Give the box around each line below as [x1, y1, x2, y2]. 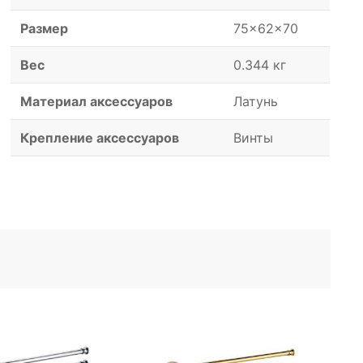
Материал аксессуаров [20, 93, 173, 110]
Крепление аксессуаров [20, 130, 180, 147]
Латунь [233, 93, 279, 110]
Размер [20, 20, 69, 37]
